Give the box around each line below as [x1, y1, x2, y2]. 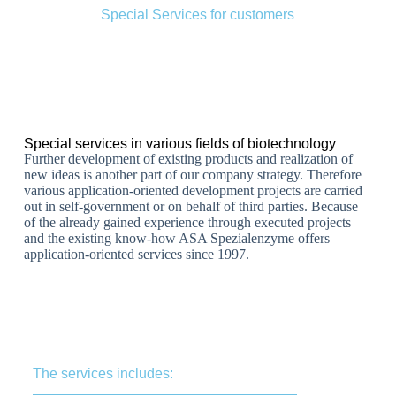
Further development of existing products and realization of [23, 150, 353, 166]
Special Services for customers [101, 6, 295, 22]
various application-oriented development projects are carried [23, 182, 362, 198]
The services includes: [32, 365, 173, 381]
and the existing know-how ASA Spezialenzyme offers [23, 230, 330, 246]
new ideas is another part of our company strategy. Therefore [23, 166, 362, 182]
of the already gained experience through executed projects [23, 214, 351, 230]
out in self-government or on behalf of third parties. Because [23, 198, 358, 214]
